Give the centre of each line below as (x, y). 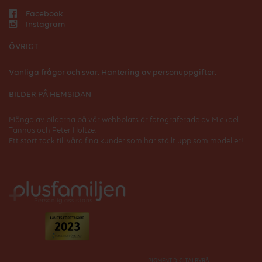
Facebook (44, 14)
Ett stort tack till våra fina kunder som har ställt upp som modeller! (126, 141)
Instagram (45, 24)
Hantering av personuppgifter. (159, 72)
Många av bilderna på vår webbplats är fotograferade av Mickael (124, 120)
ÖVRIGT (23, 46)
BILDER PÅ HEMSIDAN (50, 94)
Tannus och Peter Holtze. (52, 130)
